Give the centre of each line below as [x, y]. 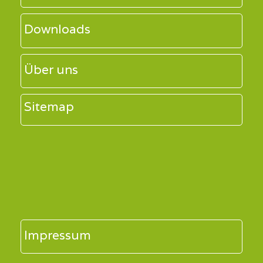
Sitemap [49, 107]
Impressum [58, 235]
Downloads [57, 29]
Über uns [51, 69]
